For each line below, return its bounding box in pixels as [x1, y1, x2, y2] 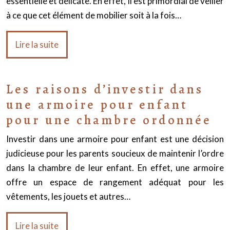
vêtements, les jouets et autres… [6, 191, 130, 202]
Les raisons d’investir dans [6, 81, 204, 98]
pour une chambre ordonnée [6, 111, 212, 129]
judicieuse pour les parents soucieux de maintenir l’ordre [6, 148, 224, 159]
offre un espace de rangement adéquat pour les [6, 177, 224, 187]
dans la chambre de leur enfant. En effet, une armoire [6, 162, 224, 173]
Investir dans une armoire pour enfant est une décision [6, 133, 224, 144]
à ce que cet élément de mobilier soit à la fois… [6, 10, 181, 21]
